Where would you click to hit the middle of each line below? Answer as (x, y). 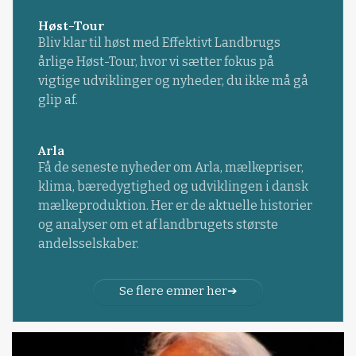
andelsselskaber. (88, 243)
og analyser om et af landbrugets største (158, 224)
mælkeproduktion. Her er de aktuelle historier (175, 205)
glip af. (58, 99)
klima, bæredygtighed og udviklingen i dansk (173, 186)
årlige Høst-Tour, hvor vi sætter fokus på (156, 61)
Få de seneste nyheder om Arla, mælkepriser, (170, 167)
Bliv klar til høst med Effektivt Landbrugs (159, 42)
